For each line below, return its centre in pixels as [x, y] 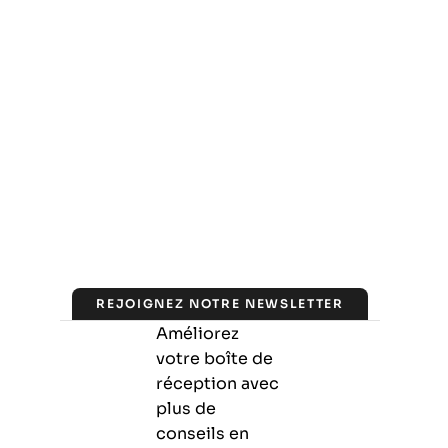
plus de [186, 408]
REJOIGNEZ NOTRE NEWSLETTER [220, 303]
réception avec [217, 383]
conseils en [202, 433]
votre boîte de [214, 358]
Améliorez [197, 333]
